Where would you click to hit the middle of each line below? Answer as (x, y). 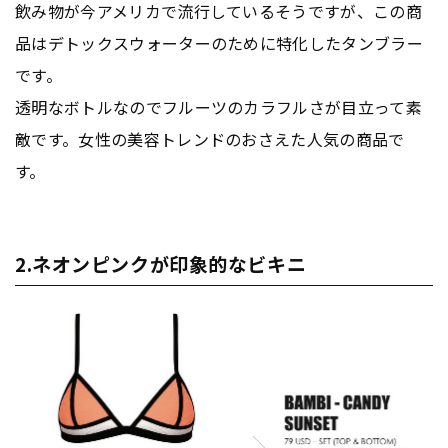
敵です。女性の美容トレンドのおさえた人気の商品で (210, 138)
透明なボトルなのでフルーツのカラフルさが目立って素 (219, 106)
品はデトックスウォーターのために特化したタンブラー (219, 42)
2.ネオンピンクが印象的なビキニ (161, 263)
